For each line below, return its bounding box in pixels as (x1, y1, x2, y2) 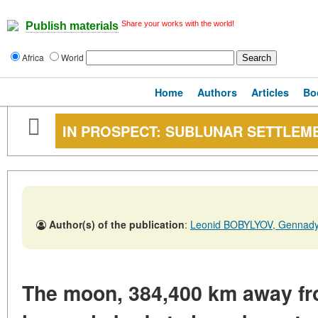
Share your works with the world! (121, 19, 234, 28)
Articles (251, 85, 289, 99)
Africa (22, 51, 46, 63)
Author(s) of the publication (49, 217, 185, 231)
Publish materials (26, 20, 119, 33)
